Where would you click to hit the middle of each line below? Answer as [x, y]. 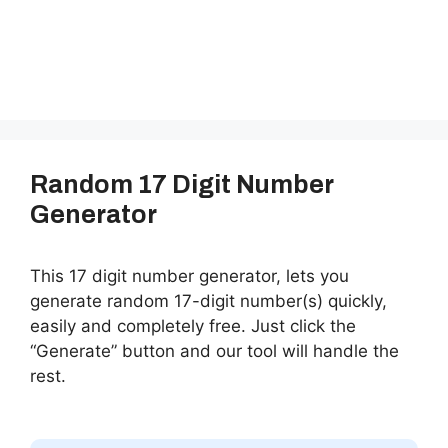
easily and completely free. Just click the [193, 326]
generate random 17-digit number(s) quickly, [208, 301]
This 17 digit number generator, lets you [189, 276]
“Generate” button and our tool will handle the [214, 351]
